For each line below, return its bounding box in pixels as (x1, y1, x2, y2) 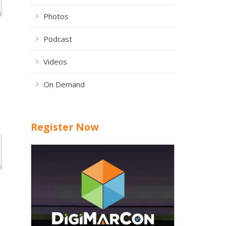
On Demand (43, 79, 85, 89)
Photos (43, 11, 69, 21)
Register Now (31, 120, 99, 134)
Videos (43, 56, 67, 67)
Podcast (43, 34, 72, 44)
